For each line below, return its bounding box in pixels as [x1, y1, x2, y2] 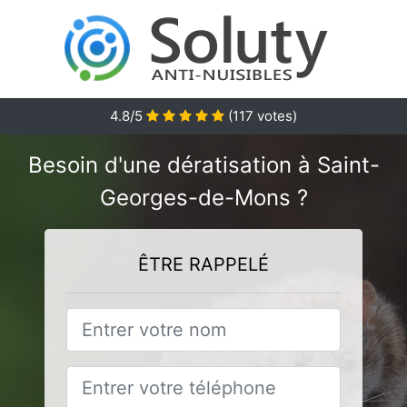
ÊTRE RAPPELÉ [138, 253, 269, 275]
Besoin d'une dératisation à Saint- [27, 152, 380, 178]
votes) [253, 107, 297, 124]
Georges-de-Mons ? [99, 184, 308, 211]
